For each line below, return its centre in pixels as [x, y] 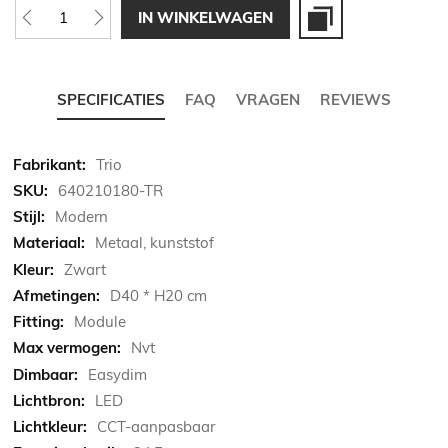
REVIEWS [355, 99]
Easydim [117, 374]
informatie [47, 184]
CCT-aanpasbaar [156, 427]
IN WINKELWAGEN [205, 18]
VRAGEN [268, 99]
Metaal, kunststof [154, 243]
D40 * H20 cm [158, 295]
